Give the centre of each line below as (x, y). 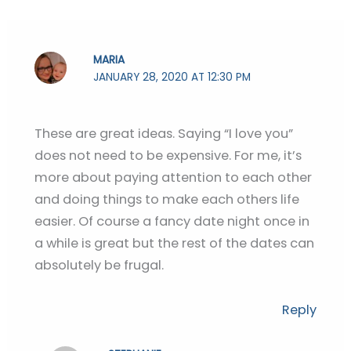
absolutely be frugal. (99, 265)
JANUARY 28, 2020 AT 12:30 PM (172, 78)
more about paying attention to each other (173, 177)
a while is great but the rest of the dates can (174, 243)
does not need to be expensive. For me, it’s (168, 155)
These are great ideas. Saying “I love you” (163, 133)
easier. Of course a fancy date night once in (172, 221)
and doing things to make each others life (166, 199)
